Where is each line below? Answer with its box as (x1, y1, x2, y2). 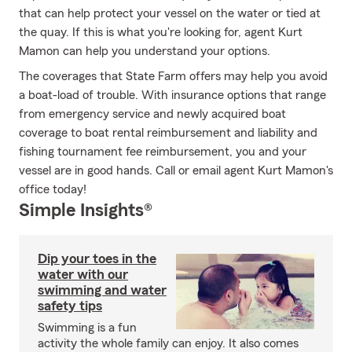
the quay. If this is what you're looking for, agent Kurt (19, 26, 302, 38)
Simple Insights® (19, 201, 152, 220)
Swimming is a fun (38, 321, 137, 334)
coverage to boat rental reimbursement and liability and (19, 126, 317, 139)
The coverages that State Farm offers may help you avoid (19, 70, 328, 82)
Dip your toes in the (38, 251, 156, 266)
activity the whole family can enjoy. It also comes (38, 337, 299, 350)
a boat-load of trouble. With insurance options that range (19, 89, 326, 101)
